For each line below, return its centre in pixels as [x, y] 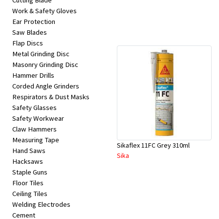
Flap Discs [28, 43]
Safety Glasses [34, 108]
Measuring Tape [36, 140]
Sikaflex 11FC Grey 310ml [153, 145]
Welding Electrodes [41, 205]
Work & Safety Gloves [44, 11]
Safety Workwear [38, 119]
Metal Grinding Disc [41, 54]
